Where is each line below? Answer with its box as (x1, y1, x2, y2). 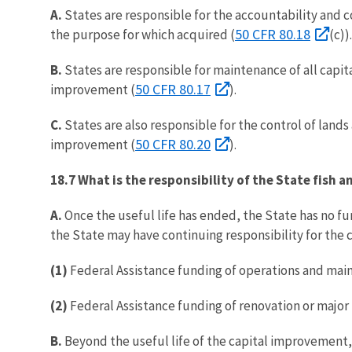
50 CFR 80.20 (135, 134, 211, 153)
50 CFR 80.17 (135, 79, 211, 98)
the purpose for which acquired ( (50, 25, 235, 43)
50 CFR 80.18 (235, 24, 310, 43)
